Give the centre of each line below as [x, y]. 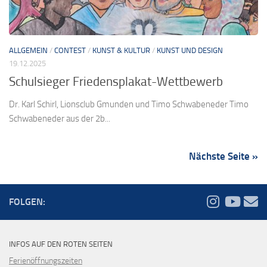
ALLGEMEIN [28, 51]
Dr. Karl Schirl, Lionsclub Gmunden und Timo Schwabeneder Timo [129, 105]
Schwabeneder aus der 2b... [60, 119]
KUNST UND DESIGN [190, 51]
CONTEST [70, 51]
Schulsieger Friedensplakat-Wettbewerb [116, 82]
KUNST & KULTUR [121, 51]
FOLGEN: [27, 202]
